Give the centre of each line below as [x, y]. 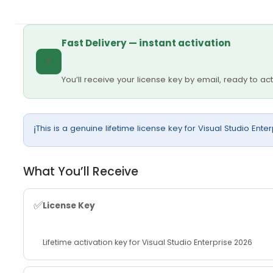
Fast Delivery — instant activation [146, 43]
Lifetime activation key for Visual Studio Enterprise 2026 [147, 242]
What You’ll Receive [80, 172]
